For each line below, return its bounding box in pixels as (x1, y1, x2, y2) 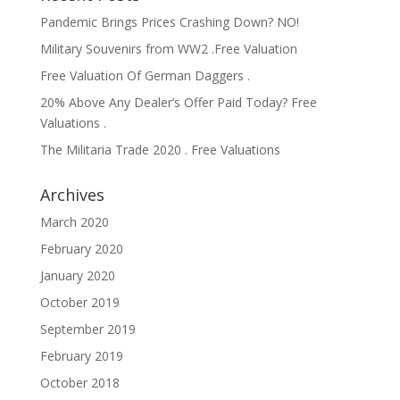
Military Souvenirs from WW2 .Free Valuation (39, 40, 297, 58)
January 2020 (39, 267, 115, 285)
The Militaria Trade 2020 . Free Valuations (39, 141, 280, 159)
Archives (39, 184, 104, 206)
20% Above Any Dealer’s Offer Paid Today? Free (39, 94, 317, 112)
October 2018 (39, 374, 120, 392)
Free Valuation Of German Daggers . (39, 67, 250, 85)
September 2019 (39, 321, 136, 338)
